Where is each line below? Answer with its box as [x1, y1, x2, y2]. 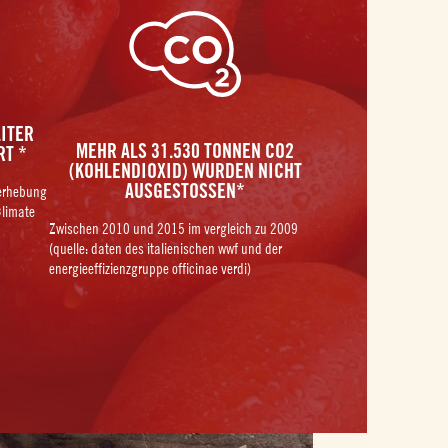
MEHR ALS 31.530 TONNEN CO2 [76, 138, 295, 163]
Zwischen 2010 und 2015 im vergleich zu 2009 [48, 219, 298, 237]
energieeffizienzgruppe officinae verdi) [48, 259, 251, 277]
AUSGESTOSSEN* [125, 178, 246, 203]
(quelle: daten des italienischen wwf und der [48, 239, 282, 257]
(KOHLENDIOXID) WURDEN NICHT [68, 158, 302, 183]
